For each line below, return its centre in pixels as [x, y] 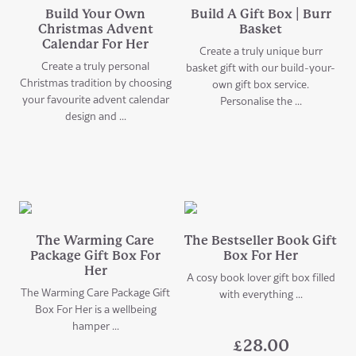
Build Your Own [95, 14]
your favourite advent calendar [95, 99]
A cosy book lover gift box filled [261, 277]
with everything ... [261, 294]
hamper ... [95, 325]
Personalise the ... [261, 101]
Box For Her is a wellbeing [95, 309]
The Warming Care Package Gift [95, 292]
